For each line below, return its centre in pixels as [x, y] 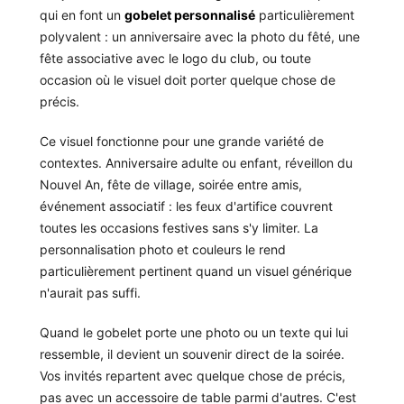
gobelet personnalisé [190, 15]
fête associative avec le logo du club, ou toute [175, 59]
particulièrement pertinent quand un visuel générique [196, 271]
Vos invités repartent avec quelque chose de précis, [193, 376]
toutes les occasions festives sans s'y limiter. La [179, 228]
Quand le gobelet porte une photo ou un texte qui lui [194, 333]
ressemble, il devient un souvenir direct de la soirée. [192, 354]
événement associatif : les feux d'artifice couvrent [186, 207]
